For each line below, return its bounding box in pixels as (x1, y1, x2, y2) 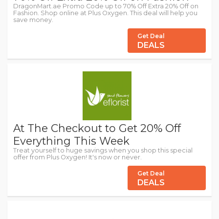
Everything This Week (13, 134, 130, 148)
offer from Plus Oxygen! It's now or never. (13, 153, 142, 161)
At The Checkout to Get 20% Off (13, 122, 181, 135)
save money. (13, 16, 53, 24)
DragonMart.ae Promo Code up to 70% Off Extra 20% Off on (13, 2, 198, 10)
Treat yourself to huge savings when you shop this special (13, 147, 193, 154)
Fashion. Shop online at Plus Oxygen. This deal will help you (13, 9, 197, 17)
